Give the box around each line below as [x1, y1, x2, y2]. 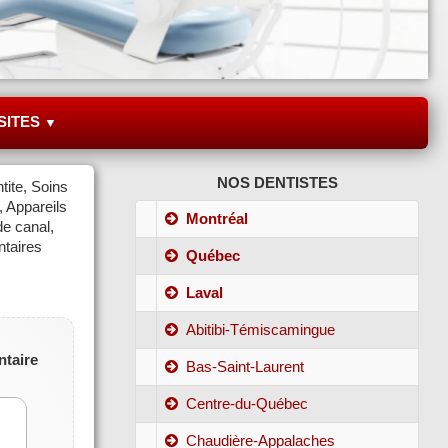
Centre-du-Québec [186, 394, 309, 412]
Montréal [186, 209, 249, 227]
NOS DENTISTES [217, 173, 339, 191]
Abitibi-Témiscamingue [186, 320, 336, 338]
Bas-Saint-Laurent [186, 357, 305, 375]
